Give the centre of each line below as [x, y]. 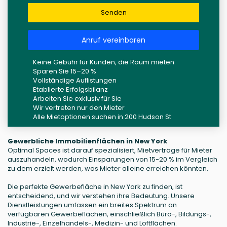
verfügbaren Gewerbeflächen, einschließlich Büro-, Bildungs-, [109, 214]
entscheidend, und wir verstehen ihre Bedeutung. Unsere [101, 196]
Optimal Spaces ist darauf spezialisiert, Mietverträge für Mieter [110, 150]
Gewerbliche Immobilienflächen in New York [87, 141]
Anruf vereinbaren [113, 40]
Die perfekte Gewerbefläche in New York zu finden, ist [95, 187]
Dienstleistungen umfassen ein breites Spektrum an [92, 205]
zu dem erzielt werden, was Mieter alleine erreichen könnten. [108, 169]
